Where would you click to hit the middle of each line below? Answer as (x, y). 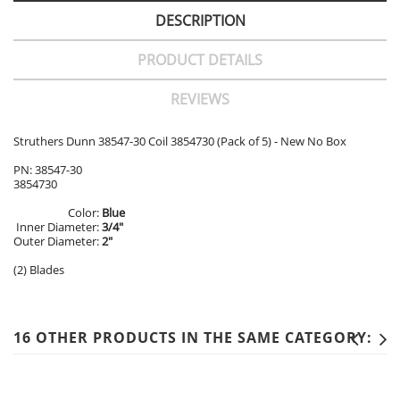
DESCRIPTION (200, 21)
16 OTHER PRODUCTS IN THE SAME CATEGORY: (193, 338)
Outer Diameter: (58, 242)
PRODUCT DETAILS (200, 60)
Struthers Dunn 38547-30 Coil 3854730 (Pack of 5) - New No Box (180, 142)
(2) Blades (39, 270)
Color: (85, 213)
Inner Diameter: (59, 227)
